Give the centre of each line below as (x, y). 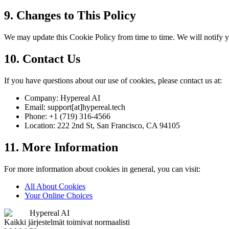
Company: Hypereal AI (62, 98)
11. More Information (61, 147)
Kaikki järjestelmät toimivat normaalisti (67, 222)
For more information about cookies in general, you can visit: (102, 169)
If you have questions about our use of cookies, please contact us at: (113, 80)
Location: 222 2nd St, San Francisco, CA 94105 (102, 125)
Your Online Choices (59, 195)
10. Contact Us (42, 59)
